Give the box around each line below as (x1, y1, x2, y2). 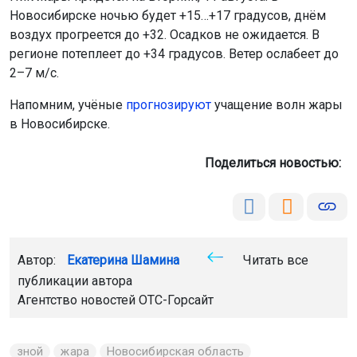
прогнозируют (126, 96, 211, 112)
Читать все (240, 252, 308, 268)
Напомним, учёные (10, 96, 126, 112)
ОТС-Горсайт (139, 292, 214, 308)
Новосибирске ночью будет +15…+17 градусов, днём (10, 7, 326, 23)
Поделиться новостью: (205, 155, 347, 171)
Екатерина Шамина (67, 252, 179, 268)
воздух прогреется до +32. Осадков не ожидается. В (10, 26, 320, 42)
